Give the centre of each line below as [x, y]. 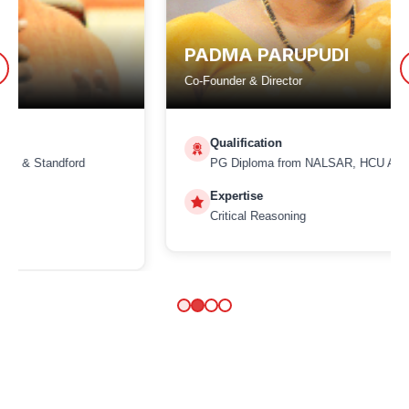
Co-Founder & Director [106, 81]
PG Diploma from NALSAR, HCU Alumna [182, 163]
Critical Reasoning [121, 216]
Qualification [109, 143]
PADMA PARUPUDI [130, 55]
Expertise [100, 196]
